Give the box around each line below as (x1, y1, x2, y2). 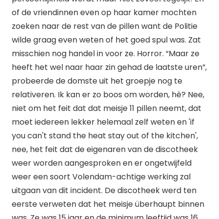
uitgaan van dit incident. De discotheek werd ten (12, 185, 197, 196)
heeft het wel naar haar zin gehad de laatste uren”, (12, 62, 207, 73)
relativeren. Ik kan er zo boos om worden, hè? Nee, (12, 89, 204, 100)
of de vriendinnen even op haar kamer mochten (12, 7, 197, 18)
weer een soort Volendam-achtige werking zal (12, 171, 191, 182)
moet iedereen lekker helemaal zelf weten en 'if (12, 116, 195, 128)
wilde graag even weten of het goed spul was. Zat (12, 34, 201, 45)
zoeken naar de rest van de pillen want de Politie (12, 21, 197, 32)
